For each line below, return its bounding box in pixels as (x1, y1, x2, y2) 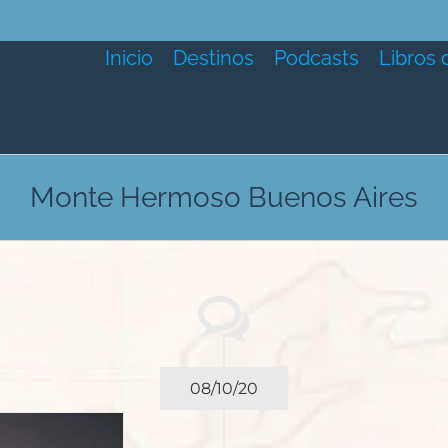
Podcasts (273, 45, 359, 70)
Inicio (104, 45, 153, 70)
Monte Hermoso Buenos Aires (30, 181, 418, 214)
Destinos (172, 45, 254, 70)
